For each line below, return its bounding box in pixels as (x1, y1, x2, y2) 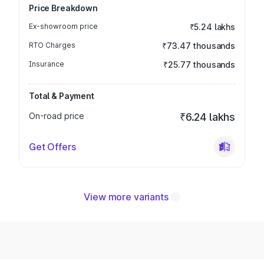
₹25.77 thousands (163, 60, 235, 70)
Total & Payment (29, 91, 94, 101)
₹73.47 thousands (162, 41, 235, 51)
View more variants (84, 191, 169, 203)
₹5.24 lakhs (189, 22, 235, 32)
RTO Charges (29, 41, 75, 49)
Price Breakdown (29, 3, 98, 13)
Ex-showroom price (29, 22, 98, 31)
